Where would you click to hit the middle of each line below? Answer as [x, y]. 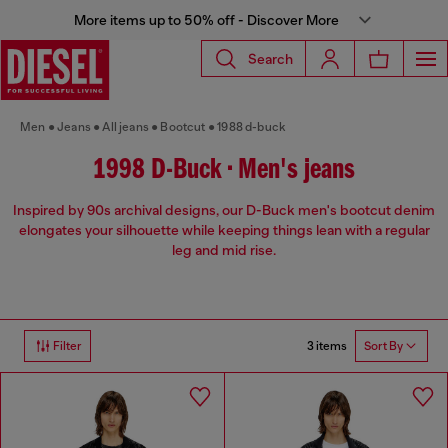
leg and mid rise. [224, 250]
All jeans [125, 127]
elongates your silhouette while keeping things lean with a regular [224, 230]
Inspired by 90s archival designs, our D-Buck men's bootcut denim [224, 210]
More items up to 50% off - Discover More [206, 20]
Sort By [383, 346]
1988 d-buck [252, 127]
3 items [327, 345]
